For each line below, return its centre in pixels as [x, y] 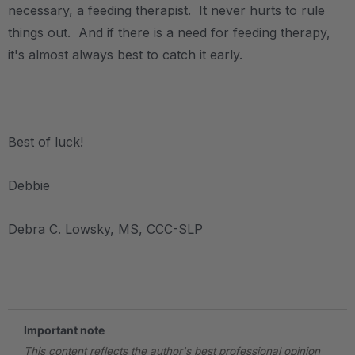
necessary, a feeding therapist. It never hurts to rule [166, 11]
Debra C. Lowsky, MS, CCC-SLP [105, 229]
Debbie [29, 186]
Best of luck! [46, 142]
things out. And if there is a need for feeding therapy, [169, 33]
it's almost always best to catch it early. [125, 55]
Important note [64, 331]
